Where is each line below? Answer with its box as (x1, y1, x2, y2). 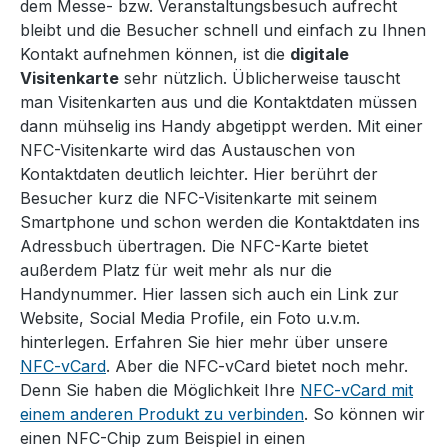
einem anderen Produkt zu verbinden (20, 404, 304, 425)
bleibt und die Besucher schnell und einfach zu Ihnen (20, 20, 426, 41)
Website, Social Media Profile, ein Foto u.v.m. (20, 308, 360, 329)
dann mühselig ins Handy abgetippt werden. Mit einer (20, 116, 423, 137)
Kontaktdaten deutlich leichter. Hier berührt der (20, 164, 378, 185)
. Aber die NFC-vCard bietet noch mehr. (106, 356, 408, 377)
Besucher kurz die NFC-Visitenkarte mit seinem (20, 188, 377, 209)
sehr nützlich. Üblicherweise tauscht (119, 68, 400, 89)
